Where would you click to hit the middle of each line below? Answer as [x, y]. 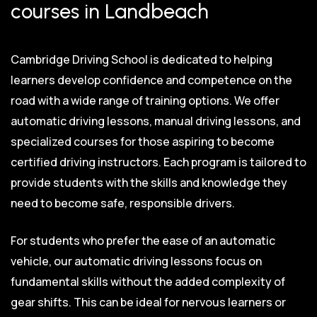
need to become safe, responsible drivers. [123, 203]
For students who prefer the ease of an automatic [143, 240]
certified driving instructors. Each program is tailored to [158, 162]
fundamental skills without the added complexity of [148, 281]
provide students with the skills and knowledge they [149, 182]
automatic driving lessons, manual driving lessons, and [156, 121]
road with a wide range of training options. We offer [145, 100]
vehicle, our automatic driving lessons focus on [136, 261]
